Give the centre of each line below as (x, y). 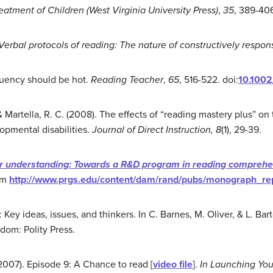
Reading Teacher (127, 80)
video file (173, 264)
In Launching (228, 264)
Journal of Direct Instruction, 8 (155, 130)
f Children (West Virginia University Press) (130, 10)
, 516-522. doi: (209, 80)
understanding (37, 165)
